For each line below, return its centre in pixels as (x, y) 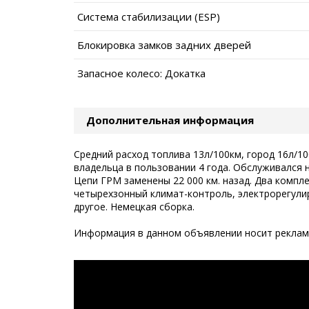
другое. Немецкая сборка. (134, 206)
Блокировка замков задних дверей (164, 44)
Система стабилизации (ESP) (149, 16)
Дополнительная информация (170, 120)
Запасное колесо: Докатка (141, 73)
